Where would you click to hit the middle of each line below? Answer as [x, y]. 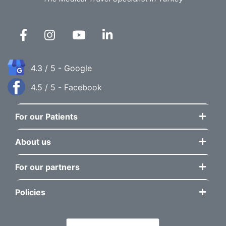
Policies [31, 192]
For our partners [48, 167]
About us [33, 142]
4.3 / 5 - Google [61, 68]
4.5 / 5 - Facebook [66, 87]
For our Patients [47, 116]
